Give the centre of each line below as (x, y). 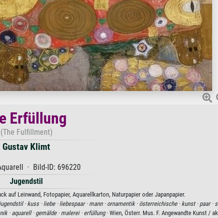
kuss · (35, 203)
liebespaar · (74, 203)
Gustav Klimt (26, 146)
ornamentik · (123, 203)
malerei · (72, 213)
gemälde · (48, 213)
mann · (98, 203)
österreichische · (160, 203)
